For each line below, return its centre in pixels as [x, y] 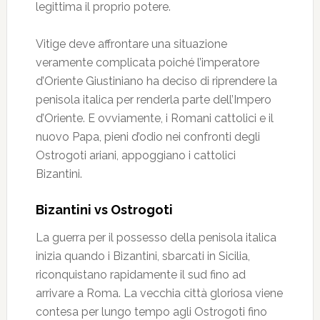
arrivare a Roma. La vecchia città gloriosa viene [159, 293]
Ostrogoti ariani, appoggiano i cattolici [135, 155]
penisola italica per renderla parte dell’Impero [153, 100]
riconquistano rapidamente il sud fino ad [140, 275]
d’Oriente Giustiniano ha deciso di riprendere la [156, 81]
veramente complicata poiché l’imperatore [147, 62]
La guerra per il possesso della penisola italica [156, 237]
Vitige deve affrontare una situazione [131, 44]
